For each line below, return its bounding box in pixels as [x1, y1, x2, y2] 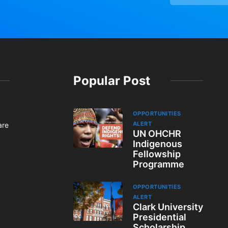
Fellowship [132, 148, 181, 159]
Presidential [132, 211, 186, 222]
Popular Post [73, 73, 150, 88]
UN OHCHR [132, 128, 181, 139]
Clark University [132, 201, 203, 212]
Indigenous [132, 138, 182, 149]
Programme [132, 158, 184, 169]
